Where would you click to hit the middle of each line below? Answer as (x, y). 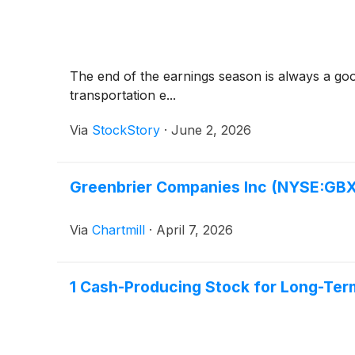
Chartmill (118, 229)
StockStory (126, 130)
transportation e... (123, 95)
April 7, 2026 (195, 229)
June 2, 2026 (211, 130)
